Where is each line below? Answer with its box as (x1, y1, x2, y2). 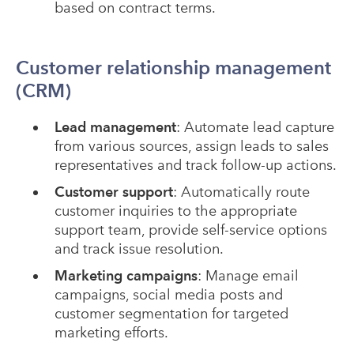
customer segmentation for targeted (54, 305, 288, 322)
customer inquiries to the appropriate (54, 202, 297, 220)
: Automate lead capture (175, 119, 334, 136)
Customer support (54, 183, 173, 201)
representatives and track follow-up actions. (54, 156, 337, 174)
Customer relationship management (16, 56, 331, 80)
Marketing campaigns (54, 267, 198, 284)
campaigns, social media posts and (54, 286, 283, 303)
